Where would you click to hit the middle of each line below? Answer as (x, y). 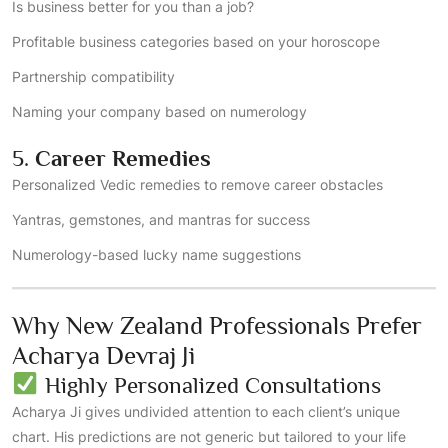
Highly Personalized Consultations (209, 385)
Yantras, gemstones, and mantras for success (161, 219)
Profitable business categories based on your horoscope (196, 41)
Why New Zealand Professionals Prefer (217, 325)
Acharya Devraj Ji (103, 355)
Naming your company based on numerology (159, 111)
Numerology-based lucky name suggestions (156, 254)
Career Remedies (123, 158)
